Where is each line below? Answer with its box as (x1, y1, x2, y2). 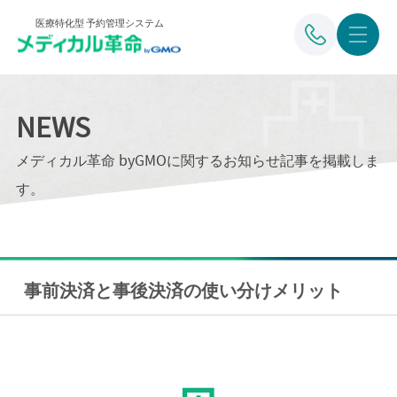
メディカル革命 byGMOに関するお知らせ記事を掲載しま (15, 152, 379, 169)
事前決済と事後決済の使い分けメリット (23, 280, 343, 303)
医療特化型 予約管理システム (35, 16, 164, 29)
